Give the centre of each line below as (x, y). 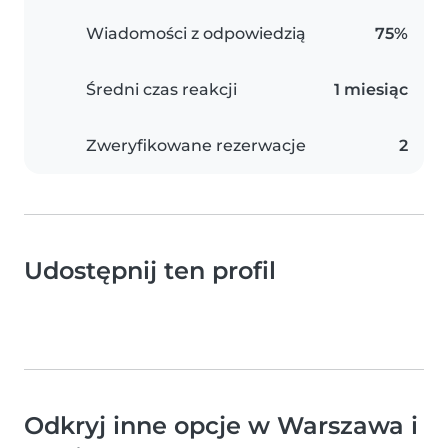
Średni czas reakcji (161, 90)
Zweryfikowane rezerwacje (196, 146)
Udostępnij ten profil (150, 271)
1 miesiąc (371, 90)
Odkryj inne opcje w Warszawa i (221, 426)
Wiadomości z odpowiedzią (196, 34)
